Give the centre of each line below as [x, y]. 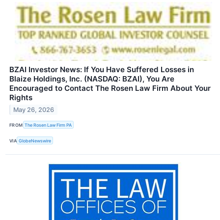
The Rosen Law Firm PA [48, 125]
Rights [21, 98]
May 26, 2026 [34, 110]
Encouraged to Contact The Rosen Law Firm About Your [110, 88]
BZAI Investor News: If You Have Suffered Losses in [102, 70]
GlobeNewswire [35, 140]
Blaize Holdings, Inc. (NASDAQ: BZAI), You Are [92, 79]
